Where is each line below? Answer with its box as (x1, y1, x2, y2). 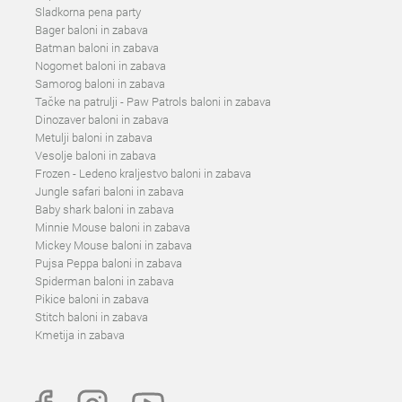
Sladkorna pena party (35, 4, 141, 20)
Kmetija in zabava (35, 327, 125, 343)
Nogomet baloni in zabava (35, 57, 166, 74)
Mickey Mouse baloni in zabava (35, 237, 192, 253)
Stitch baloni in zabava (35, 309, 148, 325)
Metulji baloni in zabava (35, 129, 153, 145)
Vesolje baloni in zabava (35, 147, 156, 163)
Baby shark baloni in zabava (35, 201, 174, 217)
